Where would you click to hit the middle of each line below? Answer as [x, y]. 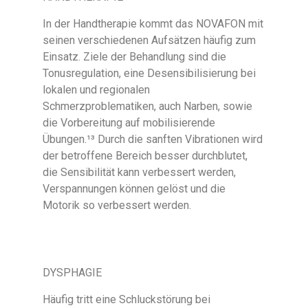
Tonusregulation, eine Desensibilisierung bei [150, 73]
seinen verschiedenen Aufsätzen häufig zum [150, 40]
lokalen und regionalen [97, 89]
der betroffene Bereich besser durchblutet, [145, 155]
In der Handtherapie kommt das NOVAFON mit [153, 23]
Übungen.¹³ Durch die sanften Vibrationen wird [153, 139]
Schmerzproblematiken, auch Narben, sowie [148, 106]
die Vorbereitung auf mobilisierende [129, 122]
